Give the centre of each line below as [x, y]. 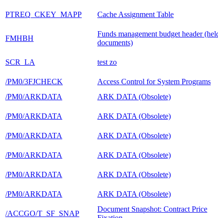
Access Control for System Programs [154, 81]
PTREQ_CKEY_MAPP [44, 14]
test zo [107, 62]
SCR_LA [20, 62]
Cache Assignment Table [136, 14]
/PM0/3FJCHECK [34, 81]
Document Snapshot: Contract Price [152, 209]
